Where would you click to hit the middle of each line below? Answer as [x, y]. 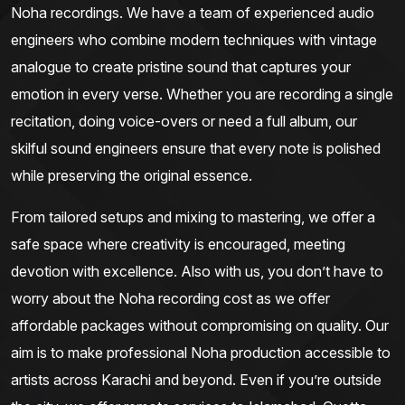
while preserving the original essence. [132, 176]
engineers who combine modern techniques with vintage [194, 40]
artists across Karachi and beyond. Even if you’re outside [196, 380]
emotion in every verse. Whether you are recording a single [202, 94]
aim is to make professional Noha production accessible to [201, 353]
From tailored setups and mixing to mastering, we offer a [193, 217]
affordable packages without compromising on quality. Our [200, 326]
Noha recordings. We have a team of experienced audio [193, 13]
